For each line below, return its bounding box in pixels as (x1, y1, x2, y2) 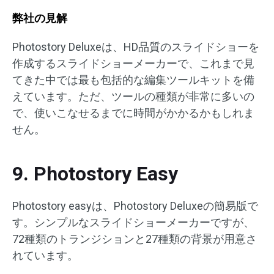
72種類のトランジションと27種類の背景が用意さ (12, 232, 257, 246)
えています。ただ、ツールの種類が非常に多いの (12, 90, 254, 103)
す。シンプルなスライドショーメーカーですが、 (12, 216, 254, 229)
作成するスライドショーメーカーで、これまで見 (12, 57, 254, 70)
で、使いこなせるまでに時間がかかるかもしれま (12, 106, 254, 120)
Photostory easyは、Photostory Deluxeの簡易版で (12, 199, 258, 213)
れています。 (12, 249, 78, 262)
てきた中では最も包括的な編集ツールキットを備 (12, 73, 254, 87)
